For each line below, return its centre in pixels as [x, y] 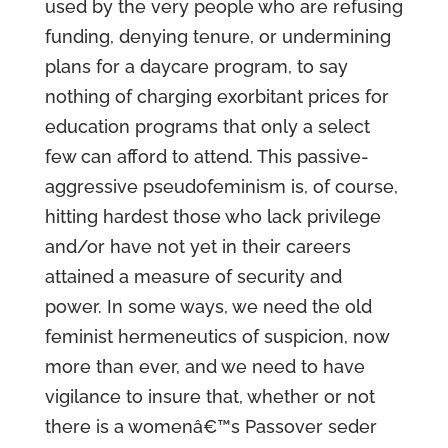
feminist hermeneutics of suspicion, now [216, 336]
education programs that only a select [207, 126]
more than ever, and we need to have [204, 366]
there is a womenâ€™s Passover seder [210, 426]
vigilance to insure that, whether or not [209, 396]
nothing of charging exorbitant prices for [216, 96]
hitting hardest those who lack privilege [212, 216]
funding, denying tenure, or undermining [217, 36]
